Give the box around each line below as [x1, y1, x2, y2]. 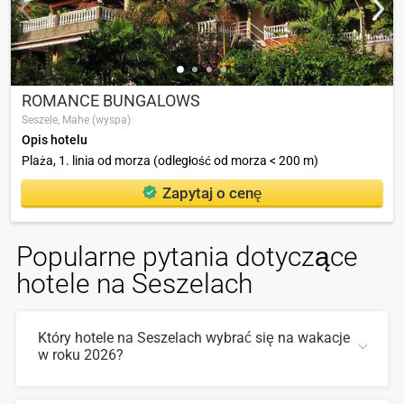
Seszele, [22, 114, 62, 127]
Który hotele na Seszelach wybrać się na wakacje [38, 329, 350, 347]
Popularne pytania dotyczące [16, 241, 358, 273]
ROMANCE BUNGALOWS [22, 90, 200, 110]
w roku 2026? [38, 346, 124, 364]
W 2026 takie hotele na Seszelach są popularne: [38, 386, 301, 401]
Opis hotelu [22, 133, 87, 148]
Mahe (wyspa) [62, 114, 131, 127]
